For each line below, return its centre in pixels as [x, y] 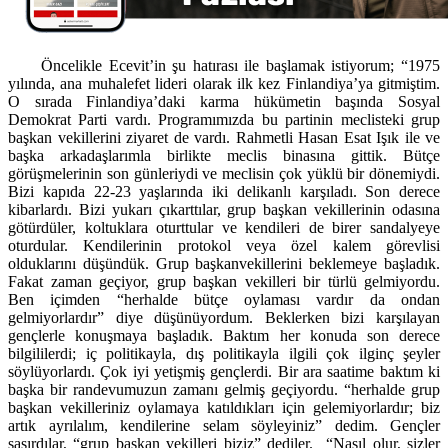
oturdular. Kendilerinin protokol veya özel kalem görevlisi [224, 245]
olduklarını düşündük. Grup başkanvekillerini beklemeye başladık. [224, 263]
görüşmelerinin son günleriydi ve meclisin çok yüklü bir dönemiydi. [224, 173]
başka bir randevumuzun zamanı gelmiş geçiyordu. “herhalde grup [224, 389]
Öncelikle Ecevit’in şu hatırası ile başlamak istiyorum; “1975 [224, 65]
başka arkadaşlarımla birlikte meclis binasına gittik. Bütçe [224, 155]
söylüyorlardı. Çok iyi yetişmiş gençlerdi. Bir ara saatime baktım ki [224, 371]
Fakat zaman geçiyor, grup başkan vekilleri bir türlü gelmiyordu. [224, 281]
